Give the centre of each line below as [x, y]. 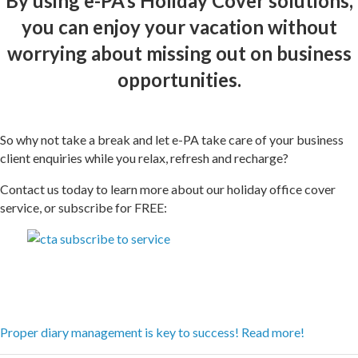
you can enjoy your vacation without [179, 27]
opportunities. [179, 80]
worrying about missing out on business [179, 53]
